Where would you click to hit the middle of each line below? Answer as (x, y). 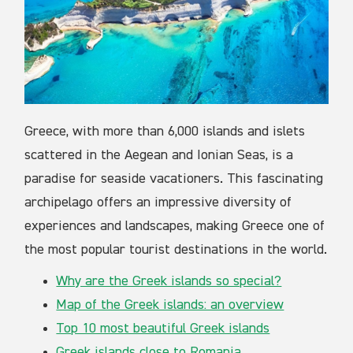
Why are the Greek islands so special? (169, 282)
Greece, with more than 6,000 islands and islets (165, 132)
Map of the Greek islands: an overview (170, 305)
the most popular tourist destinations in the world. (176, 250)
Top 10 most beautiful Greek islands (163, 329)
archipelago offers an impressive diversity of (158, 203)
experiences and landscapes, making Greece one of (175, 227)
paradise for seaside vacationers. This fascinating (174, 179)
